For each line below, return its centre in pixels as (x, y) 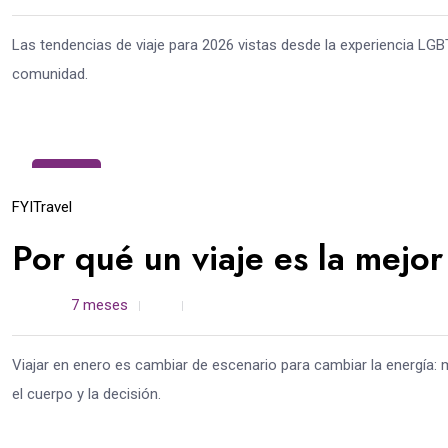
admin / (44, 305)
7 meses (99, 305)
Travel (52, 207)
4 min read (240, 305)
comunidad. (50, 74)
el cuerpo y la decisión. (86, 394)
